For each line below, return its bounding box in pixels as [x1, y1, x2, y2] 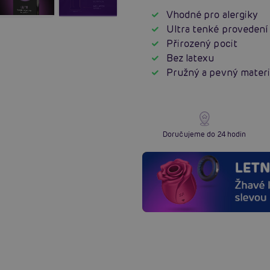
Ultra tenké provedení [166, 22, 268, 36]
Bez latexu [166, 51, 215, 64]
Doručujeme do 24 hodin [163, 129, 246, 139]
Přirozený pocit [166, 37, 237, 50]
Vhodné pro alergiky [166, 8, 258, 21]
